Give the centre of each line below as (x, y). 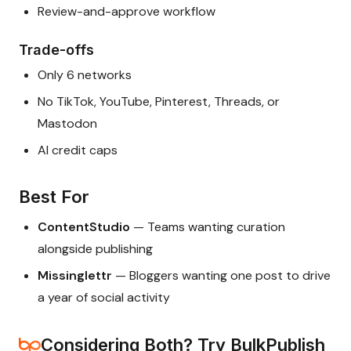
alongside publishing (95, 249)
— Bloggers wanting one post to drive (221, 276)
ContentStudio (84, 227)
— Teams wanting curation (208, 227)
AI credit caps (78, 150)
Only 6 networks (85, 75)
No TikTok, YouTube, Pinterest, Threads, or (159, 102)
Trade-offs (56, 50)
